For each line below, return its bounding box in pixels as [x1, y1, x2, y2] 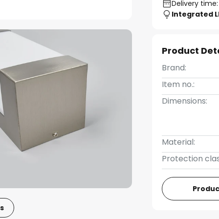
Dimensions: [162, 95, 208, 107]
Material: [162, 136, 196, 148]
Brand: [162, 62, 187, 73]
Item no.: [162, 79, 195, 90]
